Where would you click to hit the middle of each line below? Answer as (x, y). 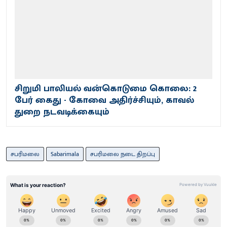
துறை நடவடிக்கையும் (62, 112)
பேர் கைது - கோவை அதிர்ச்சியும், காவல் (104, 100)
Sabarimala (65, 154)
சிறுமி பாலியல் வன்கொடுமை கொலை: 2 (106, 88)
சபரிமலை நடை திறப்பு (123, 154)
